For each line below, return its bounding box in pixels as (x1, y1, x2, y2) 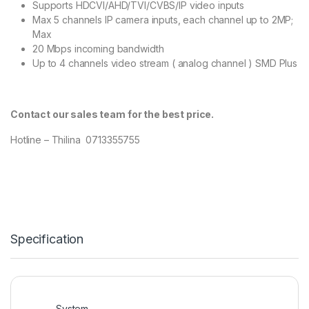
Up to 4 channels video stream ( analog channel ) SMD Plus (32, 57, 298, 70)
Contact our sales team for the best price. (10, 108, 215, 121)
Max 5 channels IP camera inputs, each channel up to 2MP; (32, 14, 294, 26)
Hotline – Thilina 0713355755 (10, 134, 140, 146)
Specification (10, 232, 84, 247)
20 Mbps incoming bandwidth (32, 43, 164, 55)
